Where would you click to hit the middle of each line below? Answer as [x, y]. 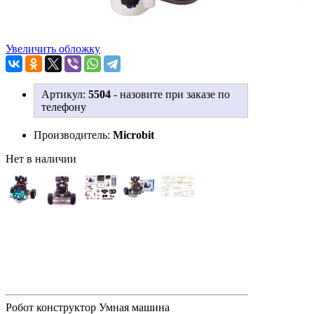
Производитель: [73, 135]
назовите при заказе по [175, 95]
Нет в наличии [41, 159]
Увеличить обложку [53, 49]
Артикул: [65, 95]
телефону [64, 107]
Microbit [134, 135]
